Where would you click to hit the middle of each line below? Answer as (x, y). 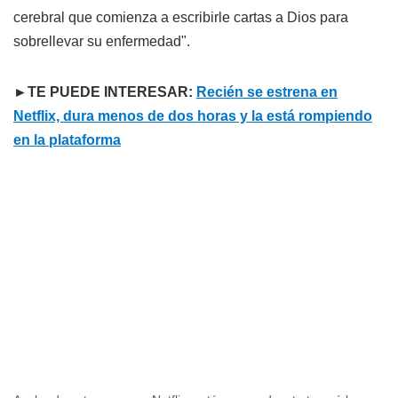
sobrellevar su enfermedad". (102, 41)
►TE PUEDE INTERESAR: (105, 92)
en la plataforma (67, 139)
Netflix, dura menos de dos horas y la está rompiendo (193, 115)
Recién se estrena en (267, 92)
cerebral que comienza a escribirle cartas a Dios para (181, 17)
